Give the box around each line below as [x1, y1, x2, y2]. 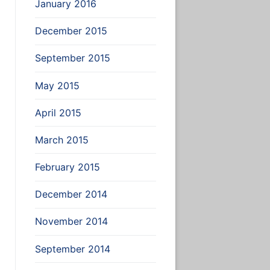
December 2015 [34, 25, 107, 37]
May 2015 [34, 79, 80, 92]
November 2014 [34, 215, 108, 228]
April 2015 [34, 106, 81, 119]
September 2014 [34, 242, 110, 255]
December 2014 [34, 188, 107, 201]
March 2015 [34, 133, 89, 146]
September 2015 [34, 52, 110, 64]
